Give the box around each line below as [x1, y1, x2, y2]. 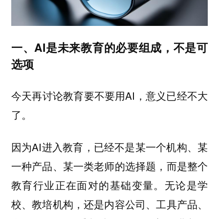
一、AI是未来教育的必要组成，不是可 [11, 39, 208, 56]
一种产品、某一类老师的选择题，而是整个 [11, 158, 208, 174]
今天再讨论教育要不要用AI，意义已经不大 [11, 88, 208, 103]
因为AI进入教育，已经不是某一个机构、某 [11, 139, 208, 154]
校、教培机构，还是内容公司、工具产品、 [11, 197, 208, 212]
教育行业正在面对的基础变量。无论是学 [11, 177, 208, 193]
